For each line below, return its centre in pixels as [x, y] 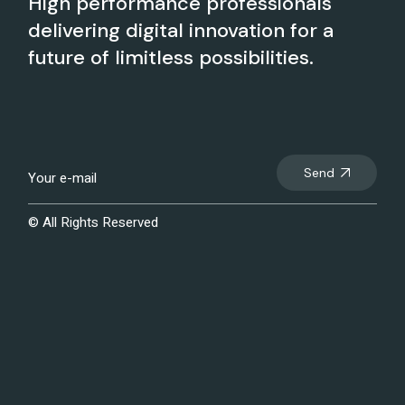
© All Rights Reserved [94, 222]
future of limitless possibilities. [171, 57]
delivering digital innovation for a [181, 30]
